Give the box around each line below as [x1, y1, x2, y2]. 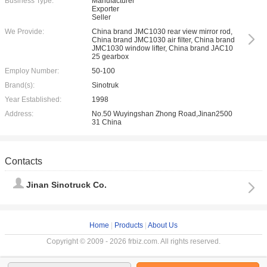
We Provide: [5, 27, 44, 36]
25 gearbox [92, 52, 129, 61]
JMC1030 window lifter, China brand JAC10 [92, 44, 233, 52]
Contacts [5, 156, 42, 166]
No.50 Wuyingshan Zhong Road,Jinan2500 [92, 110, 232, 118]
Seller [92, 13, 111, 21]
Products [114, 221, 143, 229]
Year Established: [5, 95, 61, 104]
